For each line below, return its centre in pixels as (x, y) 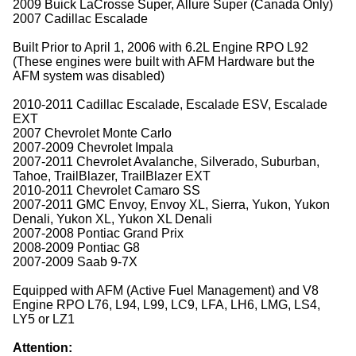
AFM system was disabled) (89, 75)
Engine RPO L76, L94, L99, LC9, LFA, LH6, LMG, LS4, (166, 304)
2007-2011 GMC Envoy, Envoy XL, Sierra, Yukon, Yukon (171, 204)
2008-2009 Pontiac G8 (76, 247)
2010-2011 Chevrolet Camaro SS (106, 190)
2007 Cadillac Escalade (80, 18)
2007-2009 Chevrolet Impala (93, 147)
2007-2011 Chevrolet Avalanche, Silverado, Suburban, (166, 161)
